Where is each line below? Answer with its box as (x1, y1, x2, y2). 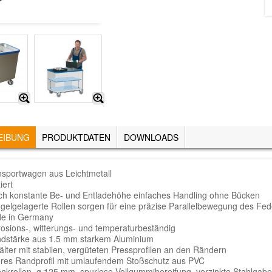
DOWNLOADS (123, 131, 178, 143)
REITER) (32, 140, 66, 153)
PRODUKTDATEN (41, 131, 110, 143)
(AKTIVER (29, 131, 69, 143)
